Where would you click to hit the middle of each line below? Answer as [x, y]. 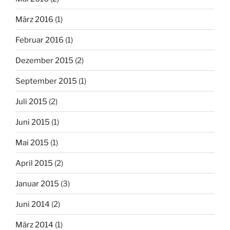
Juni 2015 [33, 122]
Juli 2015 [31, 101]
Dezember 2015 [44, 60]
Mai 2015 [32, 142]
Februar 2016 [40, 40]
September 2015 [46, 81]
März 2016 [34, 19]
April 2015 [34, 163]
